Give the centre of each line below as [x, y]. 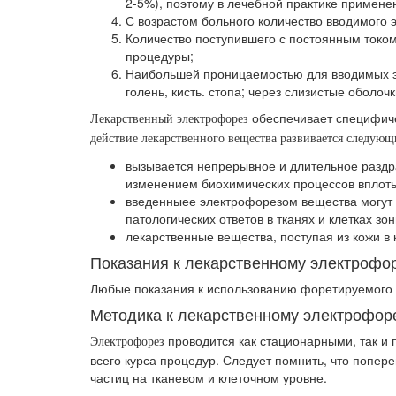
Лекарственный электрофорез [169, 119]
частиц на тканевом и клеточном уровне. [209, 378]
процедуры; [160, 56]
